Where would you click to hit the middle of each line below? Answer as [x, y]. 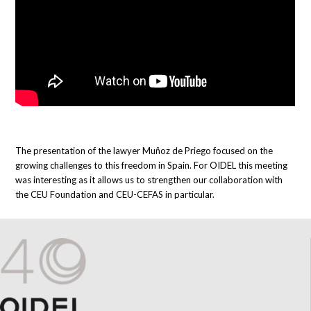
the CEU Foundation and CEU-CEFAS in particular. [115, 194]
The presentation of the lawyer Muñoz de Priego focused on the [144, 150]
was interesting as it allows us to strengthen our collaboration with [149, 179]
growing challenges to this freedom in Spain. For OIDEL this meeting [152, 165]
